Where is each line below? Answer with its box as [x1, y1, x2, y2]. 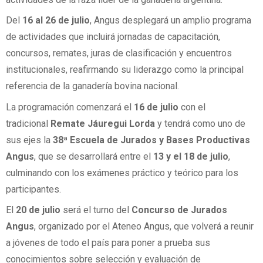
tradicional [6, 117, 50, 129]
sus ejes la [6, 134, 53, 146]
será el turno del [60, 204, 131, 215]
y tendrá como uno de [155, 117, 245, 129]
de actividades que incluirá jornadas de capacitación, [6, 31, 220, 43]
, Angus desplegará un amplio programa [90, 15, 251, 26]
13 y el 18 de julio [153, 150, 228, 162]
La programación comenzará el [6, 101, 134, 113]
